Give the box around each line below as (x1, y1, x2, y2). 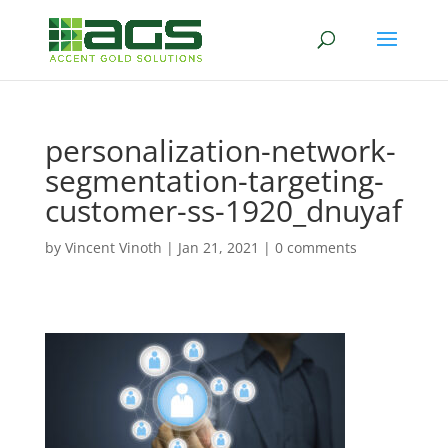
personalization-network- (44, 130, 396, 171)
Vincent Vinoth (64, 238, 162, 257)
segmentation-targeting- (44, 160, 384, 201)
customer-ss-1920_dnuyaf (44, 190, 402, 231)
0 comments (274, 238, 357, 257)
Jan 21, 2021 (177, 238, 259, 257)
